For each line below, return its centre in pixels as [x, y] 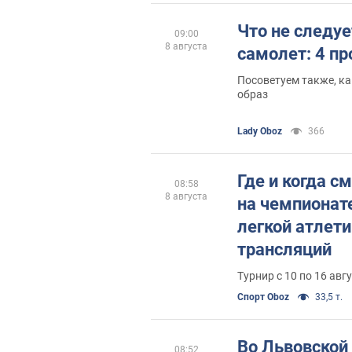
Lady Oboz [260, 131]
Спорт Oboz [263, 297]
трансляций [284, 249]
